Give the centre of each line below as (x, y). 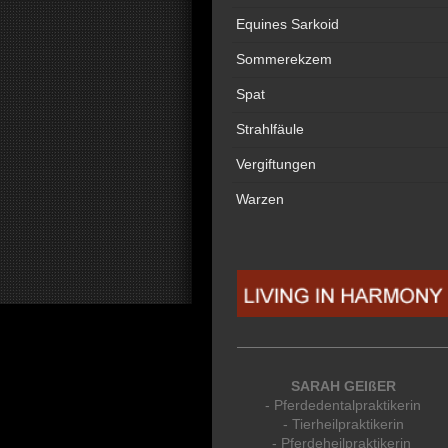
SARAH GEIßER (343, 386)
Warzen (260, 199)
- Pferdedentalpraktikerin (343, 405)
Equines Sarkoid (287, 24)
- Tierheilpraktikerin (343, 424)
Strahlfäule (270, 129)
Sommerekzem (284, 59)
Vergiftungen (276, 164)
